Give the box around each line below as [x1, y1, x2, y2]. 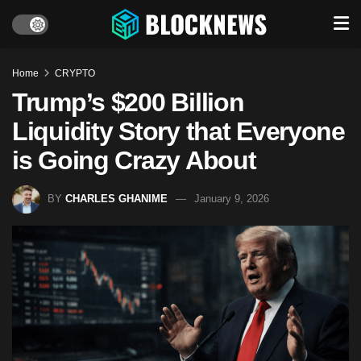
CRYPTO [55, 68, 95, 79]
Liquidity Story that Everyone [12, 117, 345, 146]
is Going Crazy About [12, 146, 256, 175]
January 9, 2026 [194, 192, 269, 205]
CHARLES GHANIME [65, 192, 168, 205]
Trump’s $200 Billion [12, 88, 244, 117]
